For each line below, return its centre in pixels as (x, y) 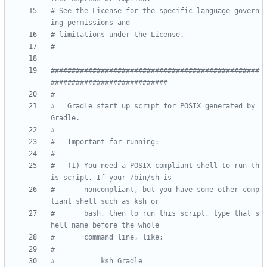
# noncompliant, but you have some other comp (155, 190)
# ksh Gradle (97, 261)
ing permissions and (90, 23)
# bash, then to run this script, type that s (155, 214)
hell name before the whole (105, 226)
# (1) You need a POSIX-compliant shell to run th (155, 166)
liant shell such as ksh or (105, 202)
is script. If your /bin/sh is (111, 178)
